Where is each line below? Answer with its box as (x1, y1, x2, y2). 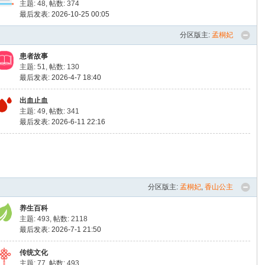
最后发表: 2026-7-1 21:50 (20, 225, 102, 234)
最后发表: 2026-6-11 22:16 (20, 118, 106, 126)
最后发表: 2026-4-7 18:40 (20, 73, 102, 82)
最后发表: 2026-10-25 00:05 (20, 10, 110, 18)
